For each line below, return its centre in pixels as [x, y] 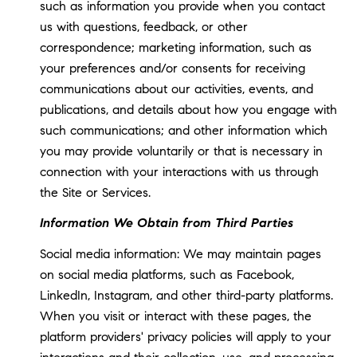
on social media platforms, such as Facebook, [167, 274]
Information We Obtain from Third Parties [166, 223]
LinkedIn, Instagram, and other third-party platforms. [186, 295]
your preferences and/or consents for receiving [172, 68]
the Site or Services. [95, 192]
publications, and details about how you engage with [188, 109]
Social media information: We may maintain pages [180, 253]
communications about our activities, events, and [176, 88]
